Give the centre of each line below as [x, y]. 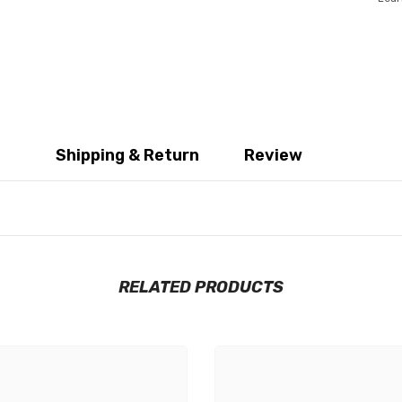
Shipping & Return [127, 155]
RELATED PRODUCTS [201, 287]
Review [273, 155]
